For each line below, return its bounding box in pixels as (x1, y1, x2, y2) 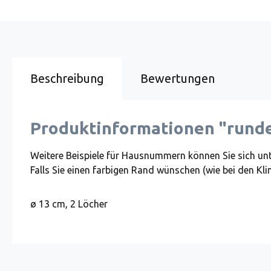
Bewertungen (140, 71, 215, 85)
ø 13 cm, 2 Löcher (30, 198, 108, 209)
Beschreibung (30, 71, 104, 85)
